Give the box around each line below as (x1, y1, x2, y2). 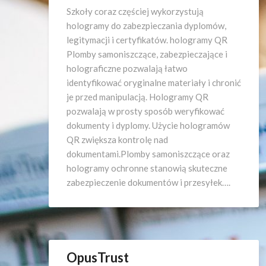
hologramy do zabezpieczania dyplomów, (66, 20, 226, 31)
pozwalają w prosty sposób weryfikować (66, 106, 224, 116)
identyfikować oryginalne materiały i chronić (66, 77, 241, 88)
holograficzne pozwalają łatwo (66, 63, 188, 74)
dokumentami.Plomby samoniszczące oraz (66, 148, 230, 159)
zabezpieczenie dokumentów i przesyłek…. (66, 177, 230, 188)
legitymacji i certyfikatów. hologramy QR (66, 34, 227, 45)
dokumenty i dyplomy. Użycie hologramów (66, 120, 230, 131)
